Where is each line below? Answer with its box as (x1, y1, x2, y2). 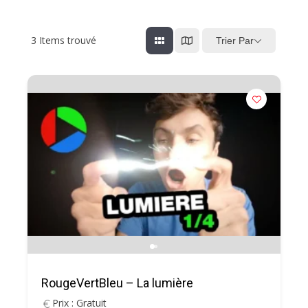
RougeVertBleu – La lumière (41, 276, 193, 290)
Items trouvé (36, 34, 96, 47)
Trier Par (216, 34, 254, 46)
